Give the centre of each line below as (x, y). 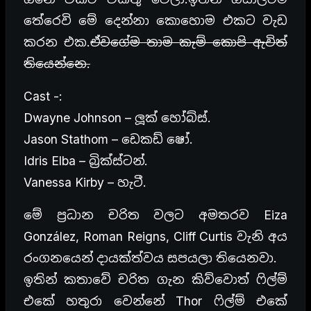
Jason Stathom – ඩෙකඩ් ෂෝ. (108, 140)
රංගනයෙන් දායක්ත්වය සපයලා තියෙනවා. (150, 258)
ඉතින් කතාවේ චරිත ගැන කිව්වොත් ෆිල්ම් (155, 280)
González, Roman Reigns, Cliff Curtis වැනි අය (155, 237)
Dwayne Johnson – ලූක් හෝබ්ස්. (117, 118)
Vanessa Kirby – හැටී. (85, 183)
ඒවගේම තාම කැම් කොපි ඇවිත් (189, 42)
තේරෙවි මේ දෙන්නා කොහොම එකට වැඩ (155, 21)
